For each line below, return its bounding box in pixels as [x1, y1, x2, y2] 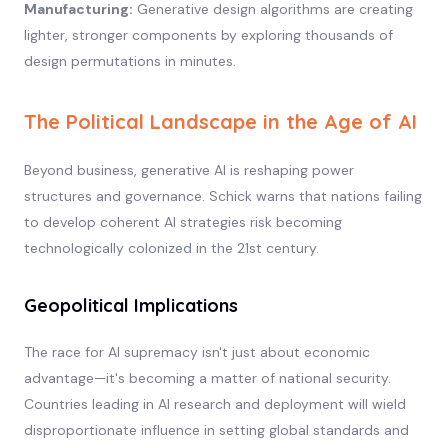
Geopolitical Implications [23, 293, 238, 317]
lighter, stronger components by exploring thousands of [23, 25, 393, 44]
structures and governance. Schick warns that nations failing [23, 186, 422, 205]
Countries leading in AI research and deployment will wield [23, 394, 406, 413]
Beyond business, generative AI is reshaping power [23, 160, 354, 179]
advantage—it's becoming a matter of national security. [23, 368, 391, 387]
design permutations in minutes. [23, 51, 236, 70]
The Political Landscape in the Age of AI [23, 108, 417, 134]
